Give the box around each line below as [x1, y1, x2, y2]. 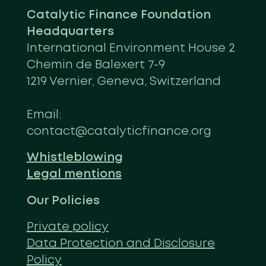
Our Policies [26, 195, 100, 207]
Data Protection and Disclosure [26, 238, 215, 250]
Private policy [26, 221, 109, 233]
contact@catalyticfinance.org [26, 125, 211, 137]
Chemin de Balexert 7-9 [26, 59, 165, 71]
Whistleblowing [26, 152, 123, 164]
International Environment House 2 [26, 42, 235, 54]
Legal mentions [26, 169, 122, 180]
